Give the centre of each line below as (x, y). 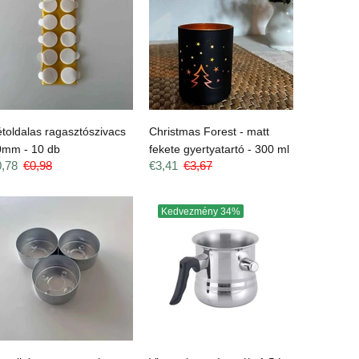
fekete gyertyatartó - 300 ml (219, 149)
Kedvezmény (191, 211)
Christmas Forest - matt (209, 131)
